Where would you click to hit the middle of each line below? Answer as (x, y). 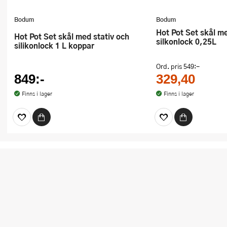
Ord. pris (170, 66)
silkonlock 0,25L (186, 41)
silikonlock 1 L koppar (54, 45)
